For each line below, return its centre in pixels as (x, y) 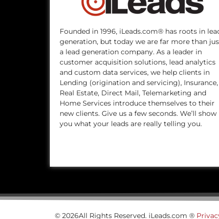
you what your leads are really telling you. (131, 123)
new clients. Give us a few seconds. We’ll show (138, 113)
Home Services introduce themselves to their (137, 103)
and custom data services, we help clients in (135, 72)
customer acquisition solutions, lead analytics (138, 62)
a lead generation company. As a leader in (131, 52)
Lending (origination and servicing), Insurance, (139, 82)
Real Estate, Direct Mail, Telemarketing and (133, 93)
